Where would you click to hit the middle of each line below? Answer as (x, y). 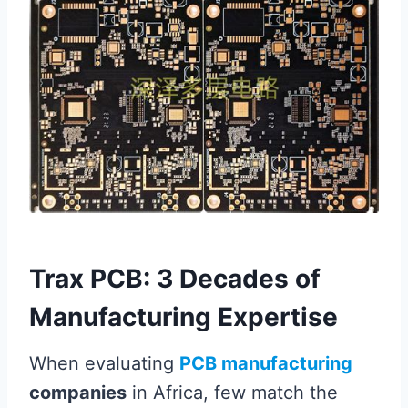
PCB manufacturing (266, 363)
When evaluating (104, 363)
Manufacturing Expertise (184, 316)
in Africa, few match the (232, 392)
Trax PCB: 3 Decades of (175, 278)
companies (78, 392)
